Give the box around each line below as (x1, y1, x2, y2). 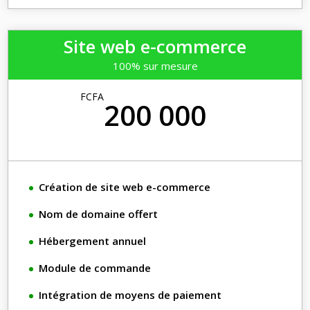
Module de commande (39, 261, 152, 275)
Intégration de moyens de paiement (39, 288, 222, 302)
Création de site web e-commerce (39, 180, 211, 194)
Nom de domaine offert (39, 207, 158, 221)
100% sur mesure (112, 59, 198, 73)
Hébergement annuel (39, 234, 147, 248)
